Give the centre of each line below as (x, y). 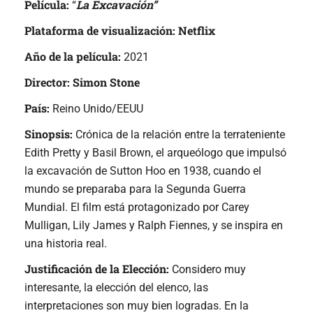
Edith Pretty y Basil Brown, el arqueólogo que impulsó (155, 153)
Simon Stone (106, 82)
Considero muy (209, 270)
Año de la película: (74, 57)
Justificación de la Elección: (98, 269)
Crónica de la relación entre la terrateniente (179, 135)
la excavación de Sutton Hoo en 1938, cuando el (143, 171)
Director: (49, 82)
